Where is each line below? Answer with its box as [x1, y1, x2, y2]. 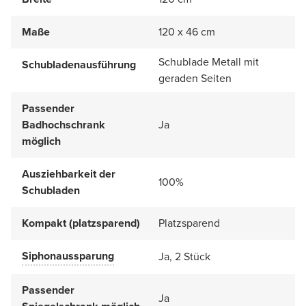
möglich [22, 133, 61, 149]
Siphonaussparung [22, 247, 114, 264]
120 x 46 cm [158, 23, 215, 40]
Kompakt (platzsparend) [22, 214, 140, 231]
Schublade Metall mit [158, 53, 259, 70]
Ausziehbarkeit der [22, 165, 115, 182]
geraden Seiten [158, 70, 232, 86]
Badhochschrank [22, 116, 105, 133]
